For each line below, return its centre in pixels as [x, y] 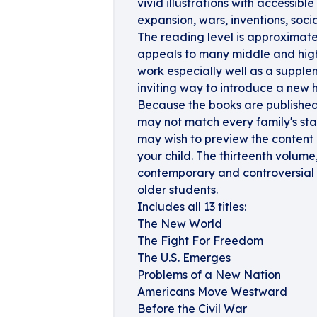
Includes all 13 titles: [192, 207]
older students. [178, 190]
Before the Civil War [192, 309]
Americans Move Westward [212, 292]
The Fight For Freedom [200, 241]
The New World [180, 224]
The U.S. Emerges [184, 258]
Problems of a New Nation [209, 275]
